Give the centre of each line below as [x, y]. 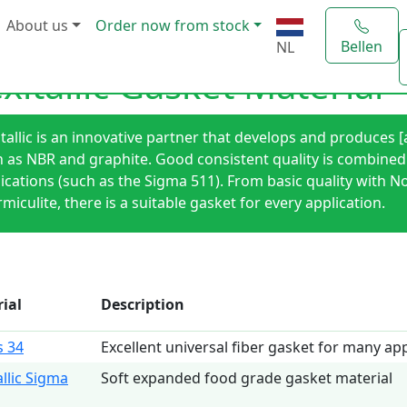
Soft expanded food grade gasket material [247, 378]
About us [38, 25]
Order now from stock [172, 25]
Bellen [362, 46]
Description [143, 304]
